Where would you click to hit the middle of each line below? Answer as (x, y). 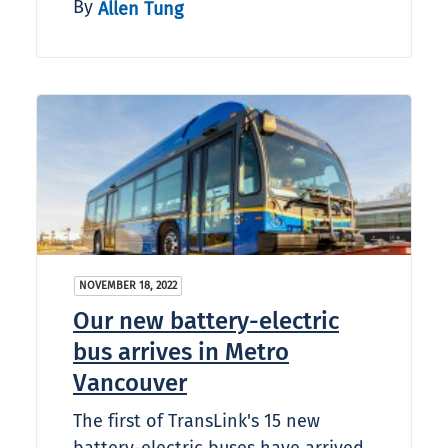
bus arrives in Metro (181, 352)
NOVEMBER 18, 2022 (128, 286)
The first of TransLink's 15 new (196, 421)
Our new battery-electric (206, 321)
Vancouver (130, 383)
